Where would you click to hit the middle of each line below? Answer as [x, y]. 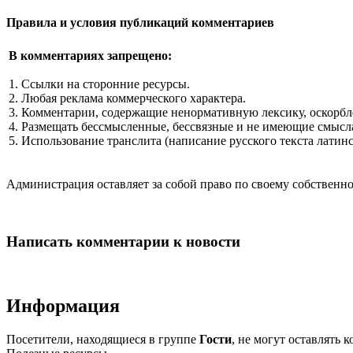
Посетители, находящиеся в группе [103, 339]
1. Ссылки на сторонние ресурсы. [99, 84]
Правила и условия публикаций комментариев [140, 23]
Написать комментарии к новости [123, 242]
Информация [63, 305]
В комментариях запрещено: [90, 56]
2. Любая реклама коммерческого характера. [127, 98]
